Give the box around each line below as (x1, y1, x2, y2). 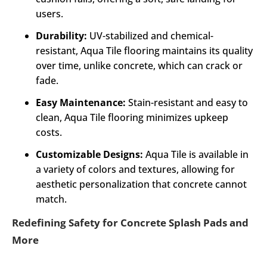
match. (36, 193, 67, 206)
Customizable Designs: (36, 148, 143, 161)
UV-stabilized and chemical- (87, 29, 213, 42)
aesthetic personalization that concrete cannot (36, 178, 247, 191)
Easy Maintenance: (36, 96, 126, 109)
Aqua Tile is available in (143, 148, 249, 161)
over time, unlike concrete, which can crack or (36, 59, 243, 72)
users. (36, 7, 63, 20)
